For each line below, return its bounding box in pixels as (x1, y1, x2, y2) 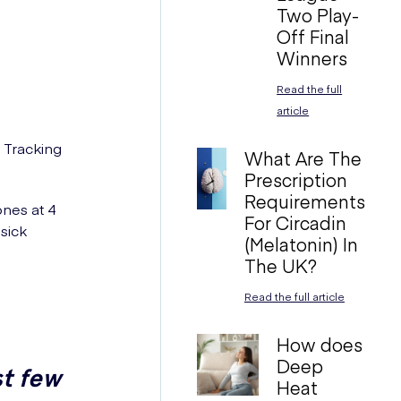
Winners (277, 46, 348, 70)
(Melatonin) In (243, 232, 358, 256)
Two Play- (277, 3, 360, 27)
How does (277, 332, 363, 356)
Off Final (277, 24, 350, 48)
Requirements (243, 189, 365, 213)
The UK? (243, 253, 317, 277)
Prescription (243, 167, 347, 192)
